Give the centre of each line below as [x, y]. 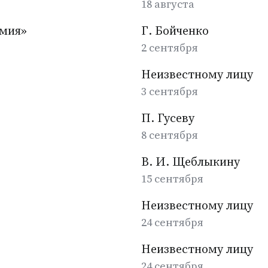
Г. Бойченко [175, 31]
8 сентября [170, 135]
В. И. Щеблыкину [191, 162]
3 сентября [170, 91]
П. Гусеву [168, 118]
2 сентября [170, 48]
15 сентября [172, 179]
